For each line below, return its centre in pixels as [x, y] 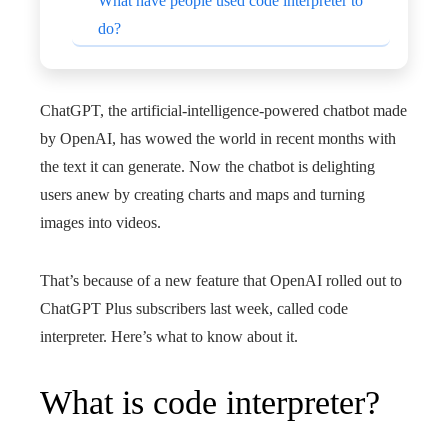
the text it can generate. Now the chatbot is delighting [207, 166]
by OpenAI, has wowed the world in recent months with [218, 138]
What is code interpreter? [210, 402]
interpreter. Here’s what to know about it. [169, 336]
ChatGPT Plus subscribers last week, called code [194, 308]
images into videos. [100, 222]
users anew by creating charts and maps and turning [202, 194]
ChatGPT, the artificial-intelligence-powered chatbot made [223, 110]
